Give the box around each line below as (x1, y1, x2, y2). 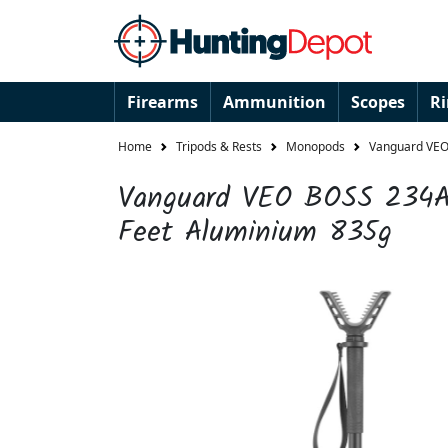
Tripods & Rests (176, 138, 262, 156)
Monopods (286, 138, 345, 156)
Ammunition (223, 91, 326, 113)
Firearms (127, 91, 198, 113)
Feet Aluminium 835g (118, 210, 392, 256)
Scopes (351, 91, 405, 113)
